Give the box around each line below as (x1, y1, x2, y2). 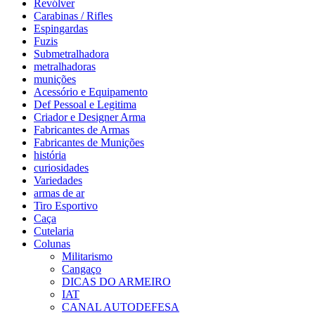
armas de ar (34, 187, 84, 200)
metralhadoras (34, 60, 96, 73)
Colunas (34, 238, 70, 250)
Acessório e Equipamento (34, 86, 148, 98)
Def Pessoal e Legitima (34, 98, 136, 111)
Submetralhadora (34, 48, 109, 60)
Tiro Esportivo (34, 200, 98, 212)
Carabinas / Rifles (34, 10, 112, 22)
